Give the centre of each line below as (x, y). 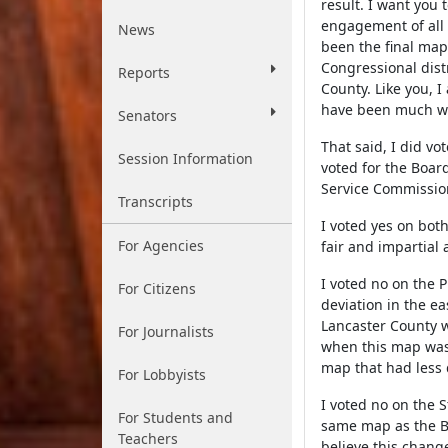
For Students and (175, 417)
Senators (147, 115)
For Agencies (161, 245)
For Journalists (166, 331)
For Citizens (157, 288)
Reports (144, 72)
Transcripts (155, 201)
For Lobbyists (162, 374)
